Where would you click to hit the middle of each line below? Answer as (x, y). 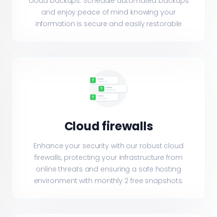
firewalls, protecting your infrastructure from (108, 157)
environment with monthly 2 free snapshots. (108, 180)
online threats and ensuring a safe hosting (108, 169)
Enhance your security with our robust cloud (108, 146)
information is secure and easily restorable (108, 23)
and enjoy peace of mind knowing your (108, 12)
